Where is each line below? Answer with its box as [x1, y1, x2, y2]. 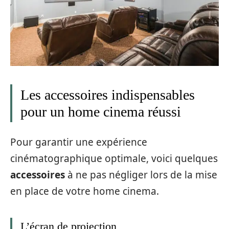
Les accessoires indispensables [20, 87, 195, 103]
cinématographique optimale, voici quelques [10, 151, 218, 165]
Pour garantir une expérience [10, 135, 147, 149]
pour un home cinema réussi [20, 104, 181, 120]
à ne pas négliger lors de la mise [65, 168, 217, 181]
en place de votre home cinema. [10, 184, 159, 198]
